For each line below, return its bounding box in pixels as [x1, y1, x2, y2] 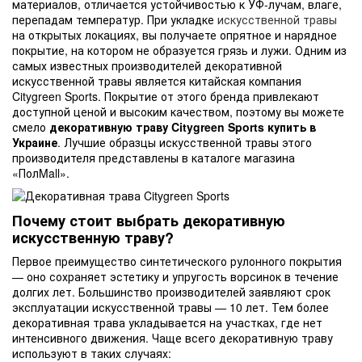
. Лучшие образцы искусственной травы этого [57, 134, 312, 151]
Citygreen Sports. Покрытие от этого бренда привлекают [12, 88, 319, 105]
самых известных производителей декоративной [12, 57, 282, 74]
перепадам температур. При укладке [12, 11, 217, 28]
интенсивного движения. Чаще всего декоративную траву [12, 329, 333, 346]
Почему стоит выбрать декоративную [12, 210, 285, 232]
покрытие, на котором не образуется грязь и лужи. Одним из [12, 42, 347, 59]
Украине [12, 134, 57, 151]
